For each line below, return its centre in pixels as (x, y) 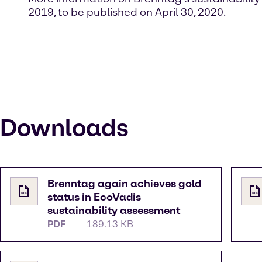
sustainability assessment (114, 211)
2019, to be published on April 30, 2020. (127, 13)
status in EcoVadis (94, 197)
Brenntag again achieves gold (124, 184)
